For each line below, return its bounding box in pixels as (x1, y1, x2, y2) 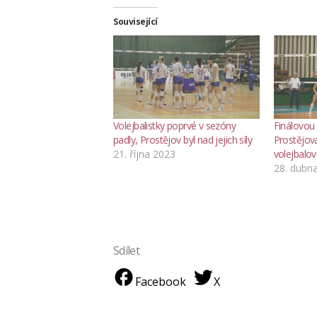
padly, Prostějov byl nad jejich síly (113, 132, 253, 146)
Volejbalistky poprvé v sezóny (113, 118, 236, 132)
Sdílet (113, 242, 140, 258)
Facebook (135, 273, 186, 289)
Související (113, 15, 158, 28)
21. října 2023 (113, 146, 175, 161)
